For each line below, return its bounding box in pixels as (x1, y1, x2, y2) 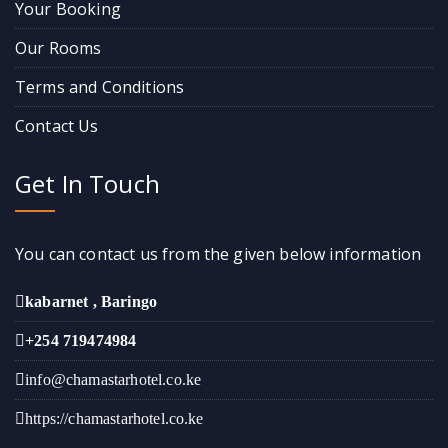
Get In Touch (15, 166, 160, 200)
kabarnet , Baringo (25, 292, 158, 310)
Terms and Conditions (15, 75, 185, 98)
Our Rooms (15, 36, 102, 59)
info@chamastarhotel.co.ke (25, 370, 202, 388)
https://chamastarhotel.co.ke (25, 409, 204, 427)
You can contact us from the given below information (15, 242, 422, 265)
